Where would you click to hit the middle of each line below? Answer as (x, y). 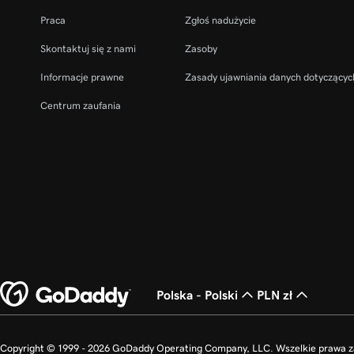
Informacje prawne (82, 77)
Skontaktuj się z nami (88, 49)
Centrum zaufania (81, 105)
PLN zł (275, 295)
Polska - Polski (197, 295)
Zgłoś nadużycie (221, 20)
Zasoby (201, 49)
